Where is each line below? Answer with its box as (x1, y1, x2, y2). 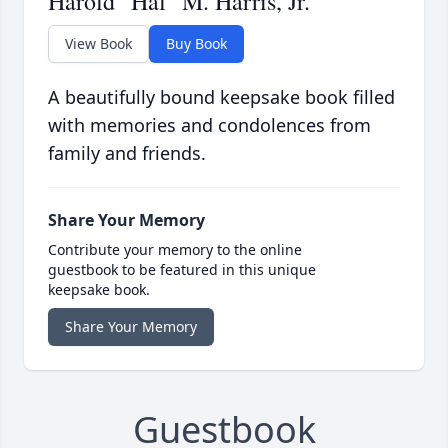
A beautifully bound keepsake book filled (48, 85, 395, 110)
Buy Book (166, 34, 227, 54)
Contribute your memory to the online (48, 240, 302, 260)
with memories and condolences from (48, 113, 371, 138)
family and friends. (48, 141, 206, 166)
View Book (65, 34, 132, 54)
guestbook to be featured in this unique (48, 260, 316, 280)
